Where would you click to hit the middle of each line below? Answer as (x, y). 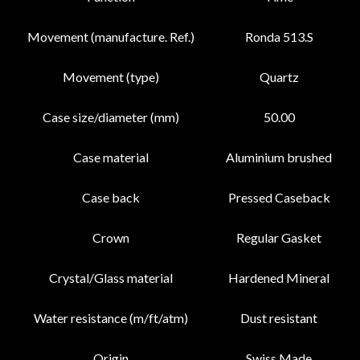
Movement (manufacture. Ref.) (111, 37)
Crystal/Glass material (111, 278)
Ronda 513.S (279, 37)
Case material (111, 157)
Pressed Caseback (279, 198)
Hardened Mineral (279, 278)
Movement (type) (111, 77)
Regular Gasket (279, 238)
